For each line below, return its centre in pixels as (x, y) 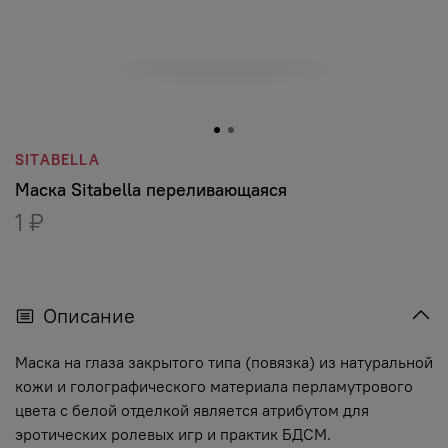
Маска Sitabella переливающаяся (151, 189)
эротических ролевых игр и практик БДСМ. (173, 433)
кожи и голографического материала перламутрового (214, 385)
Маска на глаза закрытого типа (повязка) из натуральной (224, 361)
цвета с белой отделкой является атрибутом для (192, 409)
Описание (89, 315)
